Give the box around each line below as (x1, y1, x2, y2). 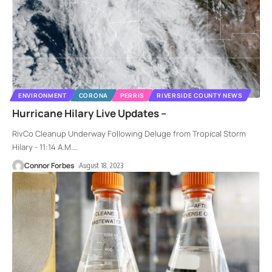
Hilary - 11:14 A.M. (12, 141, 73, 152)
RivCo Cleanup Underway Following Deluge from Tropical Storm (12, 127, 246, 139)
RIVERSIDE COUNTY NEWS (157, 90, 243, 100)
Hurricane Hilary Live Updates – (12, 106, 166, 120)
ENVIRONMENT (18, 90, 67, 100)
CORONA (78, 90, 108, 100)
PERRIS (120, 90, 145, 100)
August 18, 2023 (79, 160, 124, 170)
